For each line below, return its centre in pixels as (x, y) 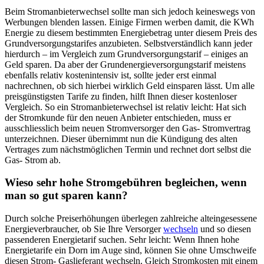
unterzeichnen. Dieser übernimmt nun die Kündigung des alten (121, 138)
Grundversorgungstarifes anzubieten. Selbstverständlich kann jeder (128, 43)
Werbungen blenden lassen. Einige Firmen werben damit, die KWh (129, 22)
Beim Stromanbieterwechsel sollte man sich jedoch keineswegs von (130, 11)
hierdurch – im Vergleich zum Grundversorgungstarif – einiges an (126, 54)
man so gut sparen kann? (66, 196)
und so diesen (225, 229)
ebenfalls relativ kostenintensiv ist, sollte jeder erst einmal (110, 75)
